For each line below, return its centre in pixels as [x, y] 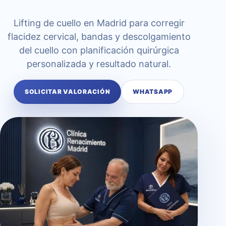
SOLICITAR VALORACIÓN [67, 92]
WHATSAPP [153, 92]
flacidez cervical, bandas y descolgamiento [99, 37]
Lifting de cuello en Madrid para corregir [99, 23]
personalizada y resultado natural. [99, 64]
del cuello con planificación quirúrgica [99, 50]
